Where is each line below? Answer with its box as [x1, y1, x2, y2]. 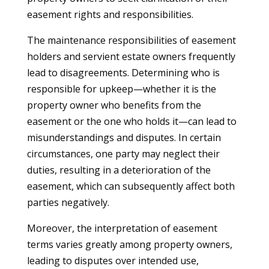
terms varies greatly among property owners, [26, 238, 232, 251]
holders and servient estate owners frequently [26, 50, 235, 63]
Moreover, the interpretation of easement [26, 222, 217, 235]
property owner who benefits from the [26, 98, 201, 112]
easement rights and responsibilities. [26, 8, 193, 21]
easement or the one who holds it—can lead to [26, 115, 237, 128]
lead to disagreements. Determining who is [26, 66, 220, 79]
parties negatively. [26, 196, 109, 209]
